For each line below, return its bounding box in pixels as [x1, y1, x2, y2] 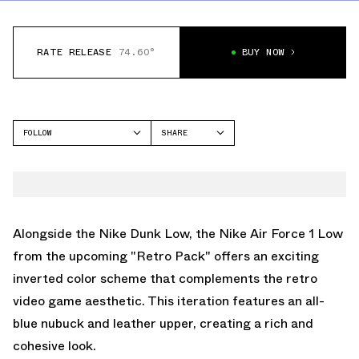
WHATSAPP [161, 192, 202, 204]
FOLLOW [23, 126, 51, 139]
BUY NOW [241, 45, 285, 60]
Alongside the [13, 224, 99, 243]
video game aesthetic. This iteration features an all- [13, 291, 325, 310]
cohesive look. [13, 336, 96, 355]
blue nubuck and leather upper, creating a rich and [13, 313, 313, 333]
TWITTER [161, 171, 197, 184]
